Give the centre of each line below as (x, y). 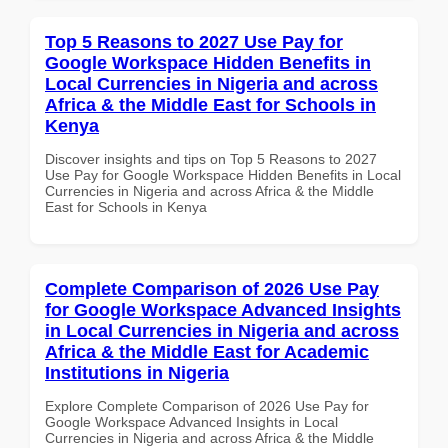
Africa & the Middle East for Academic (207, 351)
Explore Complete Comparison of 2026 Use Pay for (207, 405)
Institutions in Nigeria (137, 372)
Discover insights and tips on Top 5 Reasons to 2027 (211, 158)
